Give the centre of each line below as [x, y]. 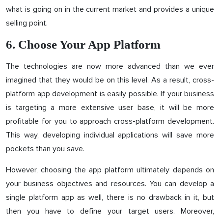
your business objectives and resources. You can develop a [110, 183]
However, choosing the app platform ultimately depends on [110, 170]
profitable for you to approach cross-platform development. [110, 121]
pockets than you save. [45, 149]
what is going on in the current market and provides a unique [110, 9]
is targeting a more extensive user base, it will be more [110, 107]
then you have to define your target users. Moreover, [110, 211]
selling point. [29, 23]
